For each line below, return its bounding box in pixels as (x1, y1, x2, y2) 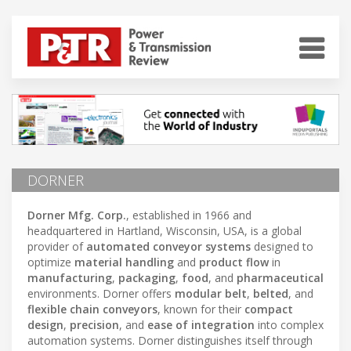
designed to (251, 238, 313, 254)
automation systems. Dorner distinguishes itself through (27, 332, 313, 348)
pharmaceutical (237, 270, 324, 285)
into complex (255, 317, 324, 332)
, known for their (157, 301, 244, 317)
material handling (74, 254, 174, 270)
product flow (199, 254, 269, 270)
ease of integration (147, 317, 255, 332)
